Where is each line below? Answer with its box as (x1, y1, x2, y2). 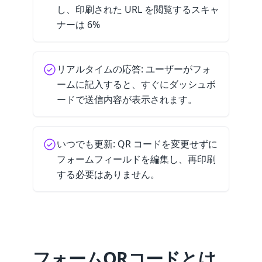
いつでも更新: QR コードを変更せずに (57, 137, 218, 150)
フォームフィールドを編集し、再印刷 (57, 153, 216, 166)
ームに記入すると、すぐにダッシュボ (57, 78, 216, 91)
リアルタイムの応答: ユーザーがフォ (57, 63, 211, 75)
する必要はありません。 (57, 168, 160, 181)
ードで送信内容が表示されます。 (57, 93, 197, 106)
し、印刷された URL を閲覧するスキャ (57, 3, 219, 16)
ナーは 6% (57, 18, 100, 31)
